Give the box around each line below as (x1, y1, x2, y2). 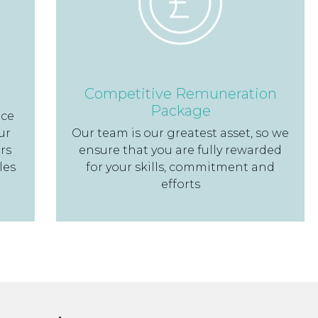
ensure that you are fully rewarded (79, 143, 282, 157)
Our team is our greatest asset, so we (72, 126, 289, 140)
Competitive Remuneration (84, 85, 277, 102)
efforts (160, 177, 200, 191)
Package (150, 102, 211, 119)
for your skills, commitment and (86, 160, 275, 174)
